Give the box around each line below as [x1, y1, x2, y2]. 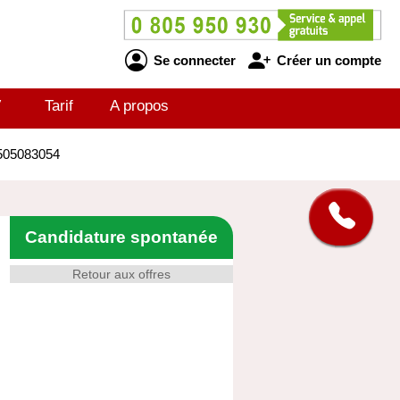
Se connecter [149, 52, 236, 68]
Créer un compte [272, 52, 381, 68]
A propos [110, 97, 169, 114]
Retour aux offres [72, 267, 171, 281]
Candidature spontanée [25, 228, 218, 246]
